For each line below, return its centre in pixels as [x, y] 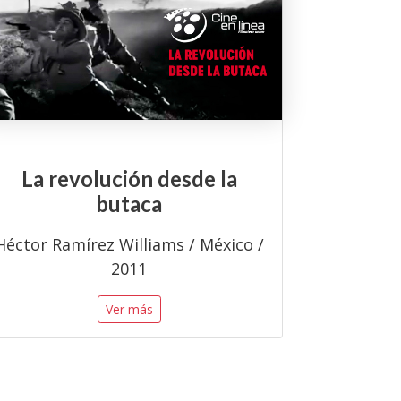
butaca [129, 204]
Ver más [129, 309]
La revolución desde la [129, 179]
